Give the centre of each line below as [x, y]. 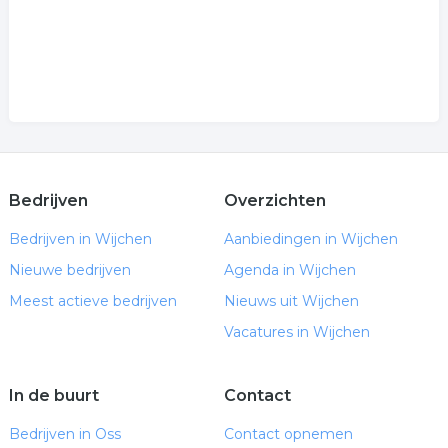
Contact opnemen [288, 434]
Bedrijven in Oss [64, 434]
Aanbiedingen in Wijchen [310, 239]
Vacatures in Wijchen [296, 332]
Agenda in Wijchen [289, 270]
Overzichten [274, 200]
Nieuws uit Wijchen [291, 301]
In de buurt [53, 395]
